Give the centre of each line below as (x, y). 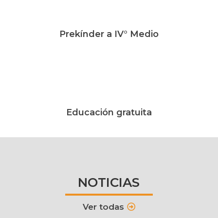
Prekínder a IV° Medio (109, 34)
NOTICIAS (109, 182)
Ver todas (104, 207)
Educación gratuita (109, 112)
